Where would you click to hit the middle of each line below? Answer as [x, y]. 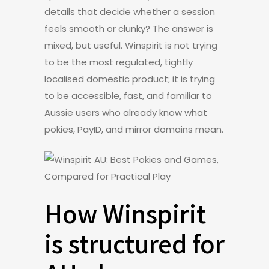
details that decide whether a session [130, 12]
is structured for [134, 243]
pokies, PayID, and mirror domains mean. [134, 129]
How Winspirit [125, 213]
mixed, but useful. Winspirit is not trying [131, 45]
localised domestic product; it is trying [130, 79]
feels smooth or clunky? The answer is [129, 29]
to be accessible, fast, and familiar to [128, 96]
